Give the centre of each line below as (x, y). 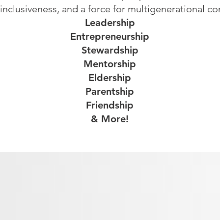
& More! (110, 119)
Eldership (110, 78)
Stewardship (110, 50)
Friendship (110, 105)
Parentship (110, 91)
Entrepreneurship (110, 36)
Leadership (110, 23)
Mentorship (110, 64)
